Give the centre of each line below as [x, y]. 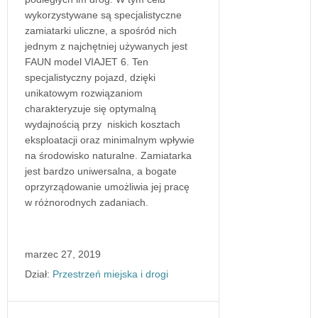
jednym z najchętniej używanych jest [106, 46]
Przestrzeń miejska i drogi [110, 274]
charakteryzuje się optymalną [91, 108]
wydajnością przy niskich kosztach [103, 124]
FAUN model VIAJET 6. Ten [87, 61]
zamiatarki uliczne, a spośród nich [101, 30]
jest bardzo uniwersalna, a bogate [101, 171]
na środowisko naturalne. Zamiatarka [108, 155]
